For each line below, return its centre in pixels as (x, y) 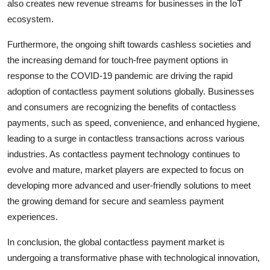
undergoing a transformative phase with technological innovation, (133, 258)
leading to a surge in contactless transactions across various (126, 139)
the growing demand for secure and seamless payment (115, 201)
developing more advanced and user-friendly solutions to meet (129, 186)
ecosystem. (30, 19)
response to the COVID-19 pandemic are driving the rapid (120, 76)
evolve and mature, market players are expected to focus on (125, 170)
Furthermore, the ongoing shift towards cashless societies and (129, 45)
